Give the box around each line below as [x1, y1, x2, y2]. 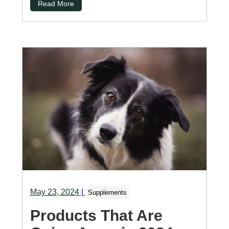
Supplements [87, 189, 127, 197]
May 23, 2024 [30, 188, 79, 197]
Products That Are [30, 207, 163, 224]
